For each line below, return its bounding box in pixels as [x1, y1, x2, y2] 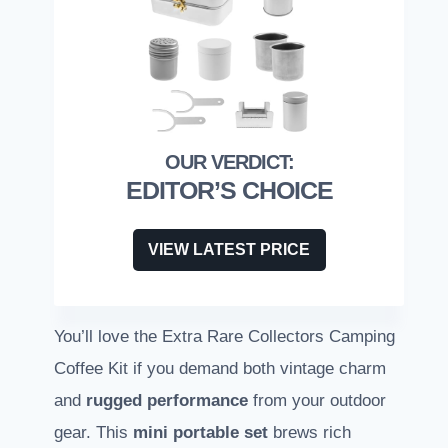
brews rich [268, 423, 351, 443]
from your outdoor [248, 391, 386, 411]
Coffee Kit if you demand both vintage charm [54, 359, 386, 379]
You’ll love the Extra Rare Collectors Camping [54, 327, 395, 347]
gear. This [54, 423, 133, 443]
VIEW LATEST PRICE [148, 241, 310, 259]
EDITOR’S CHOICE [125, 176, 333, 205]
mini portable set [133, 423, 268, 443]
